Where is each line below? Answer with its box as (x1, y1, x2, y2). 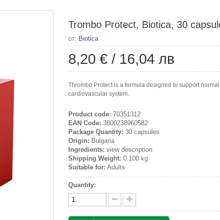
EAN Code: (68, 119, 101, 127)
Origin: (68, 137, 89, 144)
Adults (106, 164, 125, 171)
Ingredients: (68, 146, 105, 153)
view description (105, 146, 152, 153)
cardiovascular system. (68, 90, 129, 97)
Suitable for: (68, 164, 106, 171)
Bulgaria (89, 137, 114, 144)
